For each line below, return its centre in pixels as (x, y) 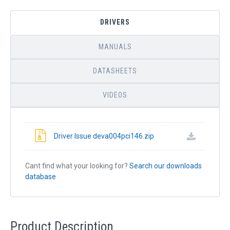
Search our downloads (166, 166)
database (41, 177)
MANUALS (115, 47)
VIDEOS (115, 95)
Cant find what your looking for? (77, 166)
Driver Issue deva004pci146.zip (104, 136)
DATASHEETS (115, 71)
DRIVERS (115, 22)
